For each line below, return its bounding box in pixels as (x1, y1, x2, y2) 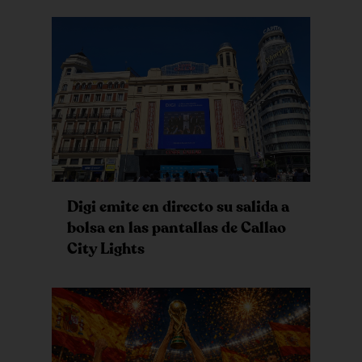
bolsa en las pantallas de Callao (66, 217, 286, 239)
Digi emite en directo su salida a (66, 196, 289, 218)
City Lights (66, 238, 145, 260)
